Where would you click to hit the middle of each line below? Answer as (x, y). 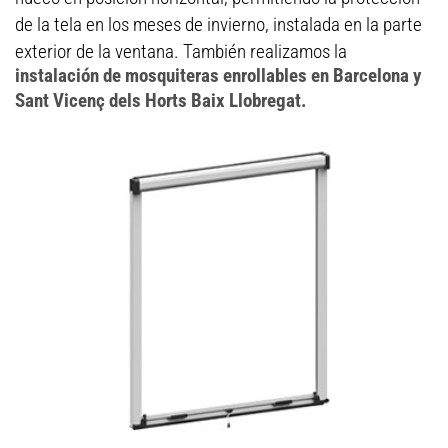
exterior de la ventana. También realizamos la (181, 51)
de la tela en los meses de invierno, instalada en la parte (218, 24)
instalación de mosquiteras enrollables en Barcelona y (218, 75)
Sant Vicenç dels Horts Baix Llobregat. (161, 100)
